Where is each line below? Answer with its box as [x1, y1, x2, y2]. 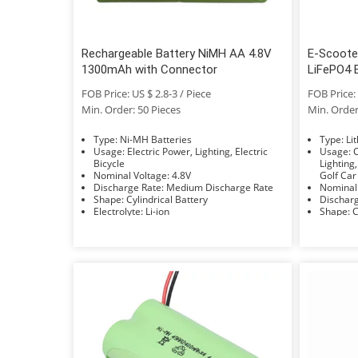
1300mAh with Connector [82, 62, 217, 77]
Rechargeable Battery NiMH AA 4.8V [82, 46, 272, 61]
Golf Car [319, 168, 356, 182]
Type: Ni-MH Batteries [120, 132, 192, 146]
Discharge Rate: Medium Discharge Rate [166, 180, 273, 194]
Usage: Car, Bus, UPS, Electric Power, [319, 144, 353, 158]
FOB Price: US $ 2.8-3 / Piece [82, 86, 211, 101]
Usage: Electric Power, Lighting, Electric [93, 144, 127, 158]
